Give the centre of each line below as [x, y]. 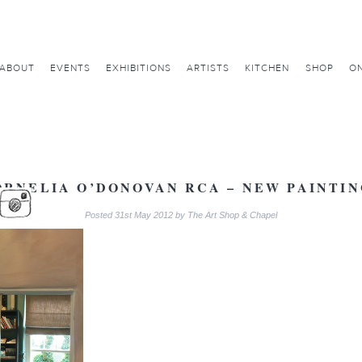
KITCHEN [267, 68]
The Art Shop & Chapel [232, 215]
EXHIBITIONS [138, 68]
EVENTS [70, 68]
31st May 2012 [144, 215]
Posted [100, 215]
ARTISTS [208, 68]
